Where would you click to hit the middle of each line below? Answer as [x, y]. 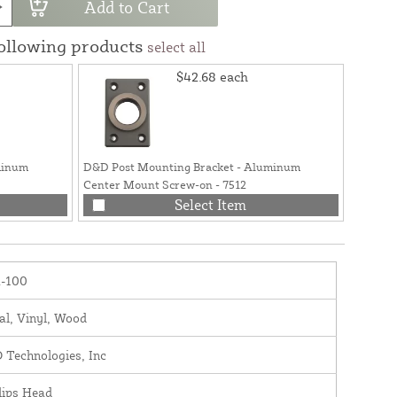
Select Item [211, 204]
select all [176, 47]
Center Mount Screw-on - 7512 [230, 184]
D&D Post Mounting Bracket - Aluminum [191, 166]
